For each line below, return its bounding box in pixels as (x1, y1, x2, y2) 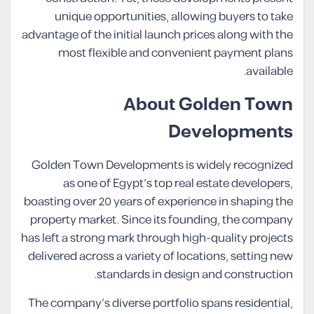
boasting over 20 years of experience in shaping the (24, 193, 293, 212)
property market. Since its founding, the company (30, 211, 293, 230)
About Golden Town (123, 91, 293, 119)
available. (246, 62, 293, 81)
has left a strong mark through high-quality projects (21, 229, 293, 248)
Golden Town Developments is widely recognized (32, 156, 293, 175)
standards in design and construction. (97, 266, 293, 285)
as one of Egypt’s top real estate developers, (63, 175, 293, 193)
